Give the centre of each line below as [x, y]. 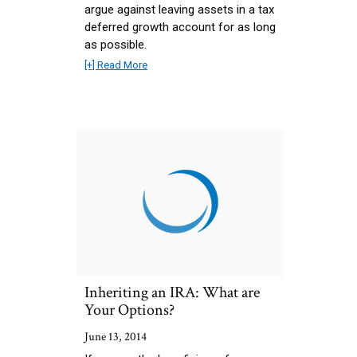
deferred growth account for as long [180, 27]
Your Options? [129, 310]
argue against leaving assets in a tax [179, 9]
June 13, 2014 [116, 336]
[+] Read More [116, 65]
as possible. [116, 44]
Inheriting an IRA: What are [172, 292]
